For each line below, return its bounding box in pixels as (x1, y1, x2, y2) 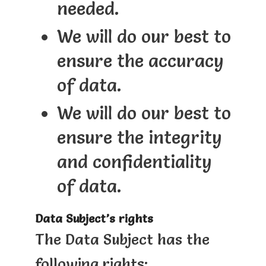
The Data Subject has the (34, 230, 210, 248)
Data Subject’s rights (34, 211, 153, 226)
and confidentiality (56, 150, 212, 173)
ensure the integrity (56, 126, 222, 148)
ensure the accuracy (56, 49, 224, 72)
